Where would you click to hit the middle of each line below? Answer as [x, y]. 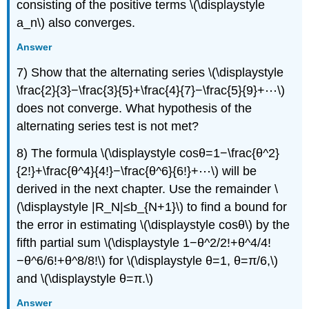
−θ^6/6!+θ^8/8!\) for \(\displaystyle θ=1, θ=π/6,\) [148, 260]
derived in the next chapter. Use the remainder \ [148, 189]
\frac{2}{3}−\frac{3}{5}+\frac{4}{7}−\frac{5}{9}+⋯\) [151, 90]
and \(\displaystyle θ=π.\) [85, 278]
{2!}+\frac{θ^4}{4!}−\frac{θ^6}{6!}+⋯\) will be [137, 171]
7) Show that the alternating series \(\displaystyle [150, 72]
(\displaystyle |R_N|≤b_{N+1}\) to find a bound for [152, 207]
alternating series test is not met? [108, 126]
